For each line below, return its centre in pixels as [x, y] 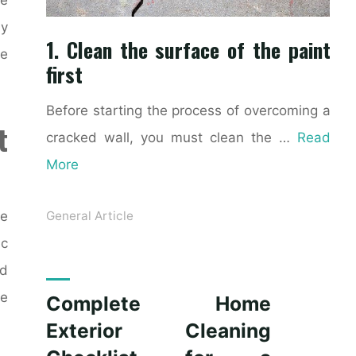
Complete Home [159, 303]
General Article [90, 216]
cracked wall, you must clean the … [172, 138]
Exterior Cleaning [159, 330]
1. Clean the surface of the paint [189, 50]
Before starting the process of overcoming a [189, 111]
